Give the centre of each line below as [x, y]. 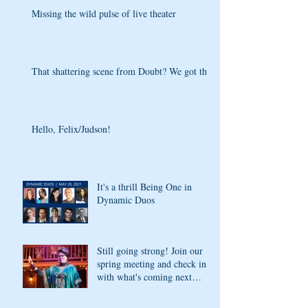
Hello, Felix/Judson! [71, 129]
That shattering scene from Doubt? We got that [123, 71]
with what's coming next [144, 276]
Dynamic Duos [126, 199]
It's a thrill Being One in [144, 186]
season [109, 289]
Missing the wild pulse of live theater [104, 13]
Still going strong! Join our [150, 250]
